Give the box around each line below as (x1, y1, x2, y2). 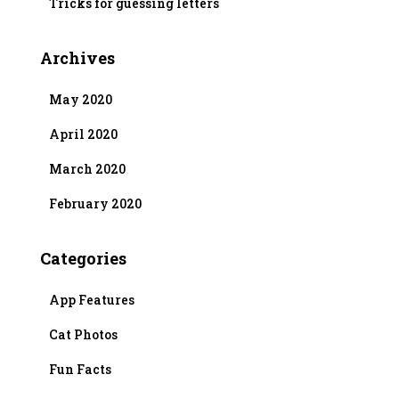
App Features (49, 290, 134, 308)
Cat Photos (49, 325, 118, 343)
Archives (40, 46, 115, 69)
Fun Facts (49, 360, 111, 378)
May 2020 (49, 90, 112, 108)
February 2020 (49, 194, 142, 212)
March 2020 (49, 159, 126, 177)
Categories (40, 247, 126, 269)
